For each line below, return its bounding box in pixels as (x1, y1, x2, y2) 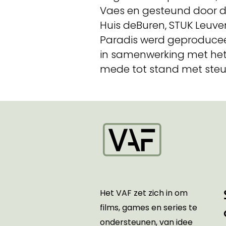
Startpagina (99, 161, 160, 175)
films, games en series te (100, 202, 197, 213)
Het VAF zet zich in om (100, 187, 188, 199)
